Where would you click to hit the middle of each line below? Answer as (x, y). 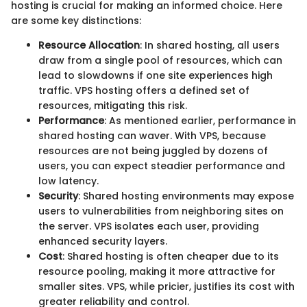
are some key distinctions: (76, 21)
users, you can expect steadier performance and (162, 166)
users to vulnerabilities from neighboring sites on (161, 211)
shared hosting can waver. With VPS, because (152, 136)
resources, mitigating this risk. (113, 106)
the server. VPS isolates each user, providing (149, 226)
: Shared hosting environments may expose (186, 196)
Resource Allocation (89, 46)
